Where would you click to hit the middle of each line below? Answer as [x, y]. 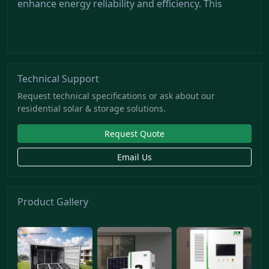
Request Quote [134, 133]
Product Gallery [53, 201]
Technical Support [58, 78]
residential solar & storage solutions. [92, 108]
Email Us [134, 157]
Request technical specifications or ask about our [116, 95]
